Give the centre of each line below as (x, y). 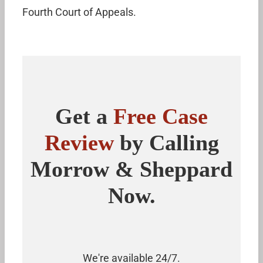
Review (79, 142)
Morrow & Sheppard (131, 169)
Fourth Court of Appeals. (79, 12)
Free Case (161, 116)
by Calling (166, 142)
